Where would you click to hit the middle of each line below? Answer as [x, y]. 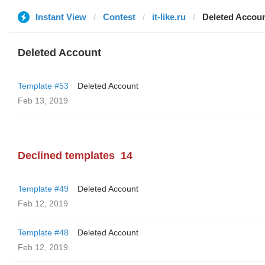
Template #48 [43, 232]
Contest [119, 17]
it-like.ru [169, 17]
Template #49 [43, 189]
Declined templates [66, 156]
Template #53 [43, 86]
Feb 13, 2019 [43, 101]
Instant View [61, 17]
